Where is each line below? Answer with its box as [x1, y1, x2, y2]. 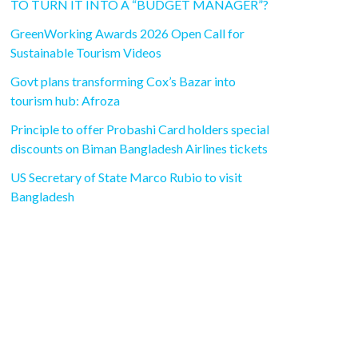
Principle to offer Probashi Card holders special [10, 121, 269, 137]
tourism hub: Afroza [10, 93, 120, 109]
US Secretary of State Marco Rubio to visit [10, 169, 242, 185]
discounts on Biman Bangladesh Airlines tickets [10, 141, 268, 157]
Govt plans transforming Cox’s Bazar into [10, 74, 236, 89]
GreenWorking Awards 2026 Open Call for [10, 26, 245, 42]
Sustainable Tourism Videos [10, 45, 161, 61]
